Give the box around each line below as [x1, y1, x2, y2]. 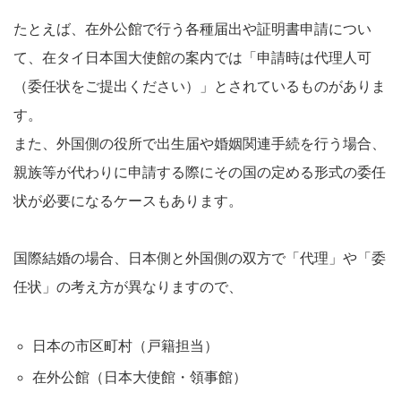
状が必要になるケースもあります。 [13, 192, 243, 209]
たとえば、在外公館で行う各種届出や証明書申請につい [13, 21, 371, 37]
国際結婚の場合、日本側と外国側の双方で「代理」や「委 [13, 250, 386, 266]
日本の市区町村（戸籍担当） [31, 337, 218, 354]
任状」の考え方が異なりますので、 [13, 278, 243, 294]
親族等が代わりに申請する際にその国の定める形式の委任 [13, 164, 386, 180]
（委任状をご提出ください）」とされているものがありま [13, 78, 386, 94]
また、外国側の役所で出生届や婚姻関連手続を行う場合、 [13, 135, 386, 151]
